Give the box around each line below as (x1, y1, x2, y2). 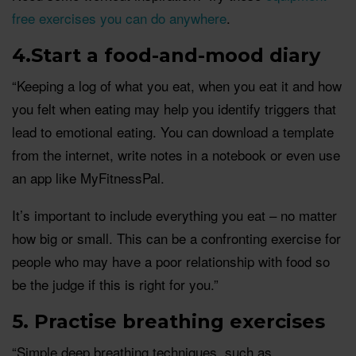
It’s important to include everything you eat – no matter (12, 204, 337, 225)
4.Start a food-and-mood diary (12, 43, 320, 67)
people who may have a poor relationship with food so (12, 250, 330, 271)
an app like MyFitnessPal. (12, 167, 164, 188)
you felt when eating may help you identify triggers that (12, 98, 336, 118)
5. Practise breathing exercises (12, 309, 325, 333)
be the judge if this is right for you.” (12, 273, 219, 294)
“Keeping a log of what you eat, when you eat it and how (12, 75, 342, 95)
